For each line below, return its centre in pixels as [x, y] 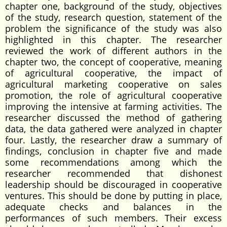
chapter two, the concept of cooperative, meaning [113, 62]
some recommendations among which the [113, 162]
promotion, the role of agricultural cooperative [113, 95]
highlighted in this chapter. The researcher [113, 40]
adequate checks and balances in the [113, 207]
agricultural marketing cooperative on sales [113, 84]
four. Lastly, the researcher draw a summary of [113, 140]
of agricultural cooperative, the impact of [113, 73]
